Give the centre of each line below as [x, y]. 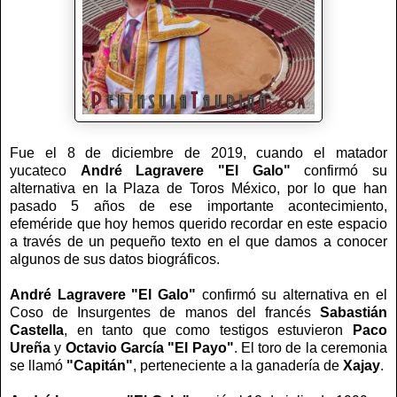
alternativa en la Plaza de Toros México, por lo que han [198, 188]
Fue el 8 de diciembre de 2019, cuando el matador [198, 152]
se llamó [38, 365]
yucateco [45, 170]
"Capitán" [100, 365]
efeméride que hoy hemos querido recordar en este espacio [198, 223]
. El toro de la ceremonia [311, 347]
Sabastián [354, 312]
